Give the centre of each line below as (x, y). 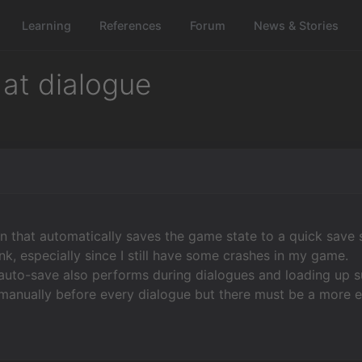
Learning (47, 25)
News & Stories (297, 25)
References (131, 25)
